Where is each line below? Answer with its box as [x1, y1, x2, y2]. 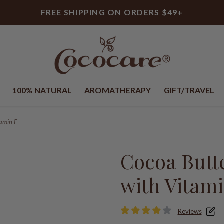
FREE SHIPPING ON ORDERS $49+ [40, 7, 183, 17]
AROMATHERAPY [84, 85, 151, 95]
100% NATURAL [12, 85, 72, 95]
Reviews [177, 207, 202, 215]
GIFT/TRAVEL [163, 85, 214, 95]
